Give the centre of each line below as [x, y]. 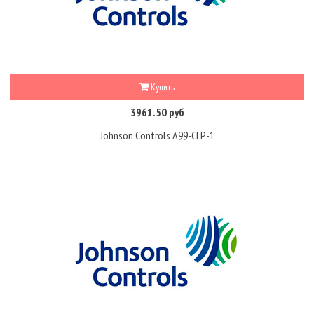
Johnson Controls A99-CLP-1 [157, 135]
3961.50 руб [157, 112]
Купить [162, 87]
